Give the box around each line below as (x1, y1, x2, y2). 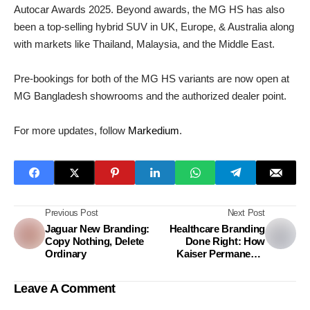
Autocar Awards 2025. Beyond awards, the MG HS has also (14, 3, 284, 16)
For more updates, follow (14, 125, 128, 137)
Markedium (128, 125, 179, 137)
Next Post (227, 208, 265, 219)
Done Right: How (185, 235, 265, 248)
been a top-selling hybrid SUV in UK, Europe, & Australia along (14, 21, 294, 33)
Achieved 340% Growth (156, 260, 265, 273)
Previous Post (45, 208, 98, 219)
